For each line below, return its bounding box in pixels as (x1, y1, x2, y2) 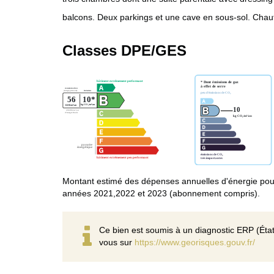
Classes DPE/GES (62, 42, 187, 59)
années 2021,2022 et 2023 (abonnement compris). (62, 188, 260, 198)
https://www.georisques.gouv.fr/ (135, 237, 255, 247)
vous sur (99, 237, 135, 247)
